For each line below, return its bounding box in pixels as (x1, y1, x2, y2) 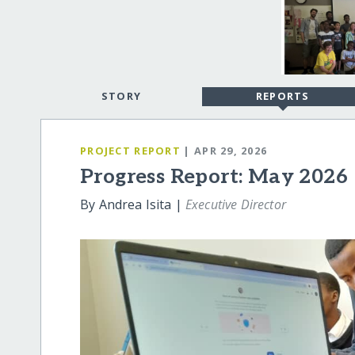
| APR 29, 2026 (183, 143, 268, 158)
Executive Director (185, 196, 286, 214)
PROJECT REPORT (80, 143, 181, 158)
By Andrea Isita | (80, 196, 185, 214)
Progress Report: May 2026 (80, 165, 349, 190)
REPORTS (255, 89, 310, 104)
